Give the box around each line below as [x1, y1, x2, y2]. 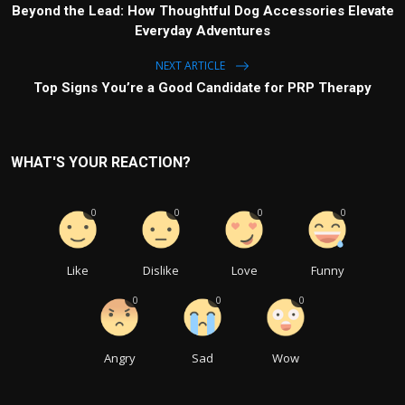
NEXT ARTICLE [155, 57, 228, 73]
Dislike [143, 262, 179, 279]
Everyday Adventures [135, 23, 270, 40]
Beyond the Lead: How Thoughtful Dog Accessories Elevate [11, 3, 394, 20]
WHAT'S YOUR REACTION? [11, 154, 191, 172]
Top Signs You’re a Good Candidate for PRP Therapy [33, 80, 372, 97]
